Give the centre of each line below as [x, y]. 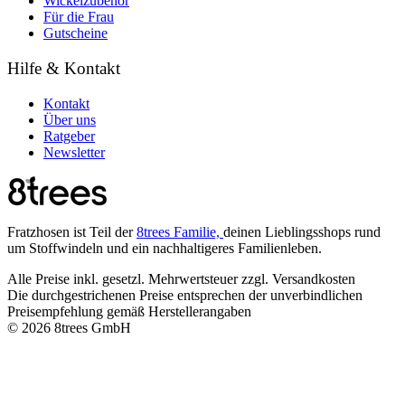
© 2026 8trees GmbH [69, 327]
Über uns [70, 119]
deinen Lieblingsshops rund [302, 231]
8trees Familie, [180, 231]
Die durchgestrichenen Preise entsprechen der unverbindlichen [185, 295]
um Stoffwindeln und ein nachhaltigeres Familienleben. [165, 248]
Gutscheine [75, 33]
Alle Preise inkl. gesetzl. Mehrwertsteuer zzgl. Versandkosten [181, 278]
